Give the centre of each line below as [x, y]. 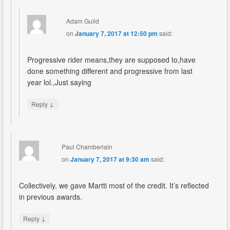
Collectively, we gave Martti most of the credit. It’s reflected [114, 185]
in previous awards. [51, 196]
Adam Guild [82, 21]
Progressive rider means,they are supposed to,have [111, 59]
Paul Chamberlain [87, 146]
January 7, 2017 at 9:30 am [110, 159]
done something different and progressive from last [110, 71]
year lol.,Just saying [59, 82]
